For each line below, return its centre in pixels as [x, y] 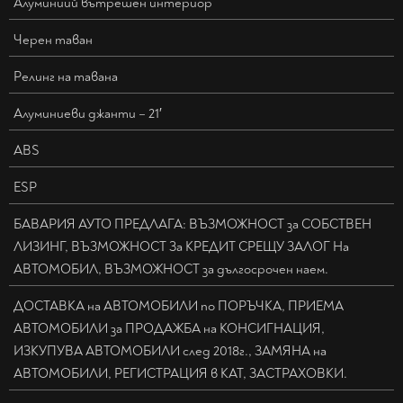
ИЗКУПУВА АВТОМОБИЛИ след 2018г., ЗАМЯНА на [170, 352]
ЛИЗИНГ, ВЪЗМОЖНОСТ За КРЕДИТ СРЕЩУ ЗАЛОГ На [181, 247]
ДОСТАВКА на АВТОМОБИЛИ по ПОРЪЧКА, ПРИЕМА [179, 307]
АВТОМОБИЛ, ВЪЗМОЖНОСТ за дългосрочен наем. [171, 270]
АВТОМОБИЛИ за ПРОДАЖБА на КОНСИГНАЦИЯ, [169, 329]
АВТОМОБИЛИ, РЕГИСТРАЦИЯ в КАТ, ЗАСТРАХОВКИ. [180, 374]
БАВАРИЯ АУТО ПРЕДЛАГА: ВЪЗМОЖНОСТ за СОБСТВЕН [193, 225]
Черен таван [53, 40]
